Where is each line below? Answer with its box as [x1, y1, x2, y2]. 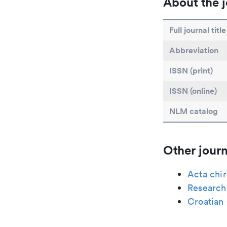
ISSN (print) [169, 65, 213, 76]
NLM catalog [169, 106, 218, 117]
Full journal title [169, 25, 226, 35]
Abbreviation [169, 45, 218, 56]
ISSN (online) [169, 86, 217, 96]
